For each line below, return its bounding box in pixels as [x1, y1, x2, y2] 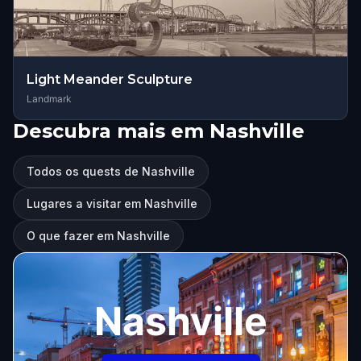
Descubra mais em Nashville [13, 119, 305, 143]
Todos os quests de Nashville [27, 164, 195, 178]
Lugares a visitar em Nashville [27, 197, 197, 210]
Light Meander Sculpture [27, 72, 193, 87]
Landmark [27, 93, 72, 105]
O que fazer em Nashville [27, 229, 170, 243]
